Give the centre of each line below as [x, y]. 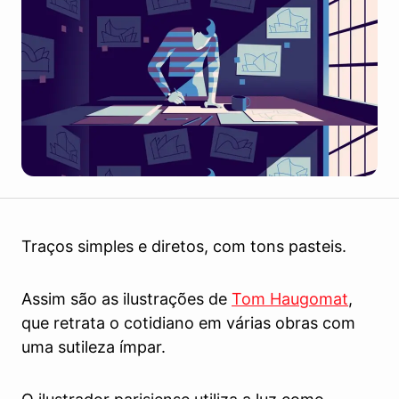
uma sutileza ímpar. [94, 347]
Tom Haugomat [290, 299]
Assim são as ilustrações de [126, 299]
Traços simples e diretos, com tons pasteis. [184, 246]
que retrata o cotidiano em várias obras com [188, 323]
